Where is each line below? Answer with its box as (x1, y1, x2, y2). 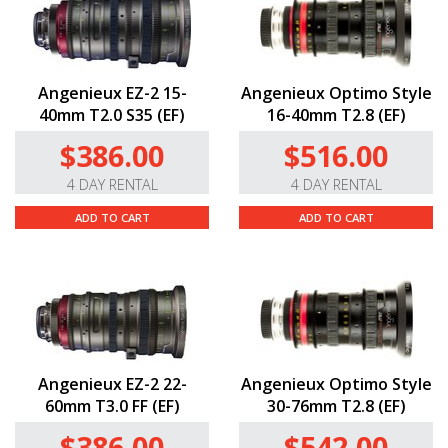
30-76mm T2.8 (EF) (266, 395, 406, 418)
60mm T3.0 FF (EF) (44, 395, 180, 418)
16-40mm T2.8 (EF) (266, 104, 406, 127)
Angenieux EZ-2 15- (37, 82, 187, 105)
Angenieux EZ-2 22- (37, 373, 187, 396)
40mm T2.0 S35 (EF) (39, 104, 185, 127)
